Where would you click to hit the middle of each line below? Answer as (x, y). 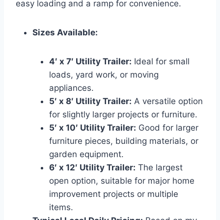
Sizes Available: (65, 32)
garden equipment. (86, 154)
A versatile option (167, 101)
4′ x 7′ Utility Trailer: (90, 61)
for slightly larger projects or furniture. (123, 114)
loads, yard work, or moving (104, 74)
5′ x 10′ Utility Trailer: (93, 127)
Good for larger (167, 127)
